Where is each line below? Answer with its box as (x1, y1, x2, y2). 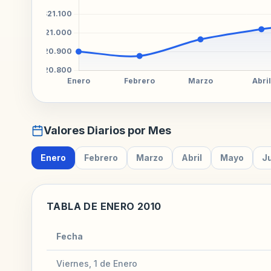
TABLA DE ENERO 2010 (47, 200, 162, 212)
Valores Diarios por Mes (44, 124, 171, 137)
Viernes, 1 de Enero (56, 258, 137, 269)
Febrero (84, 152, 118, 163)
